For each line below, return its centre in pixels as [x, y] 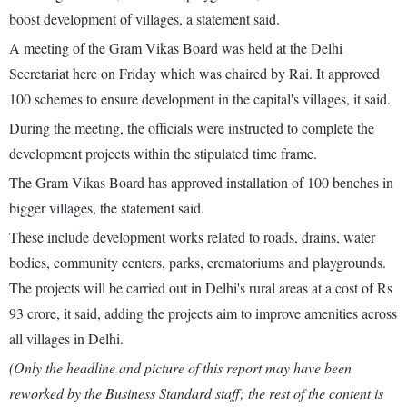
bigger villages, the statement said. [107, 208]
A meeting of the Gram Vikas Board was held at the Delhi [176, 48]
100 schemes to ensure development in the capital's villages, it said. [200, 99]
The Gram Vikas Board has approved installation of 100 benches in [201, 183]
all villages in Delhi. [66, 339]
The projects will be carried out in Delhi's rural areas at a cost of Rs [201, 288]
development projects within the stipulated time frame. [163, 154]
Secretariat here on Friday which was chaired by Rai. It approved [194, 74]
